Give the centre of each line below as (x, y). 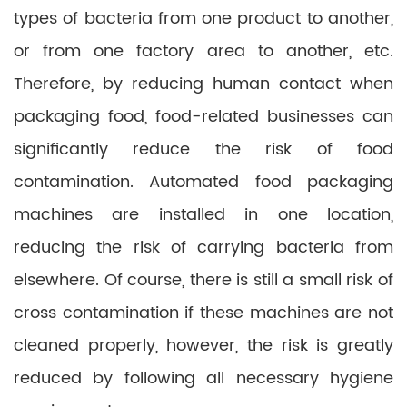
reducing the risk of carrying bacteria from (203, 248)
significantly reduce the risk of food (203, 149)
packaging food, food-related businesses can (203, 117)
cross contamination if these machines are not (203, 313)
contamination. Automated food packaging (203, 182)
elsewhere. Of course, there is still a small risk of (203, 280)
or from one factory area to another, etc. (203, 51)
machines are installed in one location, (203, 215)
